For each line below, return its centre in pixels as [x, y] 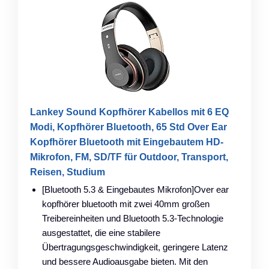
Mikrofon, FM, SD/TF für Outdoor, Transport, [129, 157]
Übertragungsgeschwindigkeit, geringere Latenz [135, 247]
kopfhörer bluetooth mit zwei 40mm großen [126, 204]
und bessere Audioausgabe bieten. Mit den [125, 261]
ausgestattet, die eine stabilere [101, 232]
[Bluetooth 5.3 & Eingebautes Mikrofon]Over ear [135, 189]
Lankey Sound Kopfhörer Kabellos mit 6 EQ [129, 112]
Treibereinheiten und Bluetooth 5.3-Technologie [133, 218]
